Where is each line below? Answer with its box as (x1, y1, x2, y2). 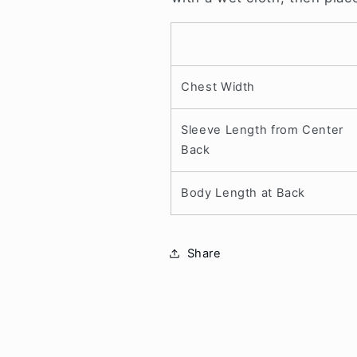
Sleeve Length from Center (181, 122, 343, 137)
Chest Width (181, 79, 256, 94)
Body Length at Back (181, 185, 306, 200)
